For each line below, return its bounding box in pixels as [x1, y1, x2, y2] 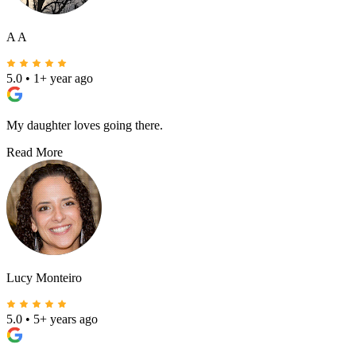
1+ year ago [33, 72, 93, 86]
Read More [6, 145, 63, 160]
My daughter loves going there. [6, 118, 163, 133]
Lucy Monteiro [6, 271, 82, 285]
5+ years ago [33, 312, 98, 327]
